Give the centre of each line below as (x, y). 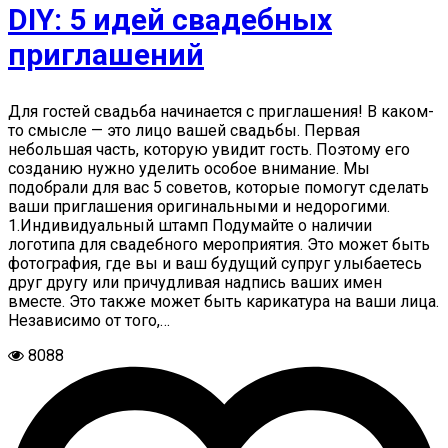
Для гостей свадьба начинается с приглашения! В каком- (221, 111)
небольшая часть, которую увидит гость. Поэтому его (209, 149)
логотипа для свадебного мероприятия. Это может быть (219, 244)
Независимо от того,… (89, 320)
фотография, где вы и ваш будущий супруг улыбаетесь (215, 263)
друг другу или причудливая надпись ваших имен (195, 282)
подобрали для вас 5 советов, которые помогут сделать (218, 187)
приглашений (106, 54)
